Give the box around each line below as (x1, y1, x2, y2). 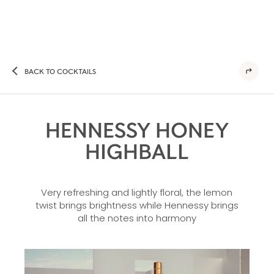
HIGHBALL (84, 138, 189, 163)
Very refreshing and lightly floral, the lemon (41, 186, 233, 199)
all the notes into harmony (77, 212, 196, 224)
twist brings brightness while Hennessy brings (35, 199, 239, 212)
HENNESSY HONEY (45, 117, 229, 142)
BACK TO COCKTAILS (24, 66, 96, 75)
